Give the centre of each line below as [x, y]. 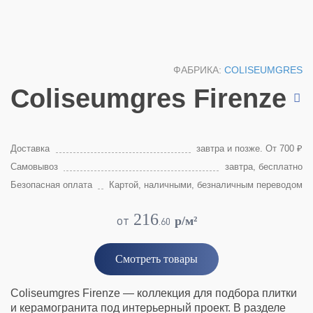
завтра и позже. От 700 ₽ [249, 148]
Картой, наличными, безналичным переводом [206, 185]
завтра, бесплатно [264, 167]
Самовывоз [34, 167]
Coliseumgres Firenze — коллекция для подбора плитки [154, 293]
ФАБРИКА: [199, 70]
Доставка [30, 148]
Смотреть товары [156, 259]
